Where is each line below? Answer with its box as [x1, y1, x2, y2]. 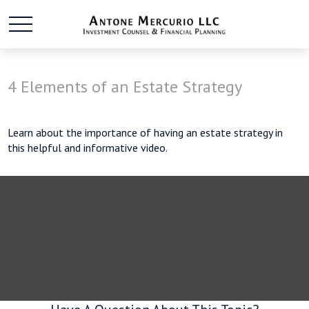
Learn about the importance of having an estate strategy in [8, 126, 283, 139]
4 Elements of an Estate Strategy [8, 76, 243, 97]
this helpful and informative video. [8, 141, 168, 154]
